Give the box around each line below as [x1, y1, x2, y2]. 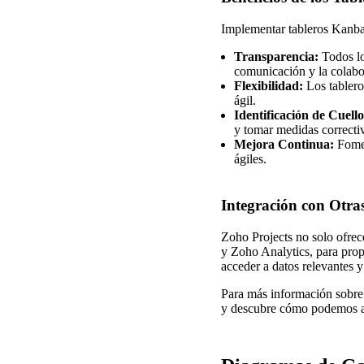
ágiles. [234, 151, 266, 166]
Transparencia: [234, 49, 318, 63]
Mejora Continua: [234, 136, 334, 151]
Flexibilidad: [234, 78, 303, 93]
